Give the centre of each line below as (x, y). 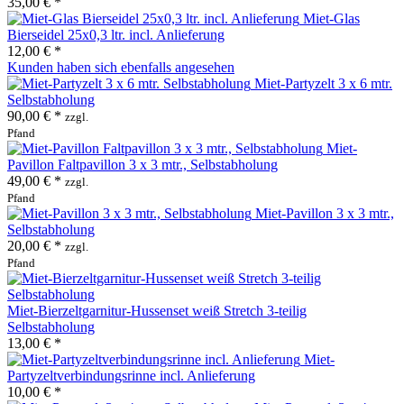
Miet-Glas (331, 18)
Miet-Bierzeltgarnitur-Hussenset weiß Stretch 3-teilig (157, 310)
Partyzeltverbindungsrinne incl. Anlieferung (131, 375)
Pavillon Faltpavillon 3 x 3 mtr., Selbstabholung (142, 164)
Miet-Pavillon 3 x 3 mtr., (325, 213)
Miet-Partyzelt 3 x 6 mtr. (323, 83)
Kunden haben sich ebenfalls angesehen (121, 67)
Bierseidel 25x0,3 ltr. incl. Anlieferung (116, 34)
